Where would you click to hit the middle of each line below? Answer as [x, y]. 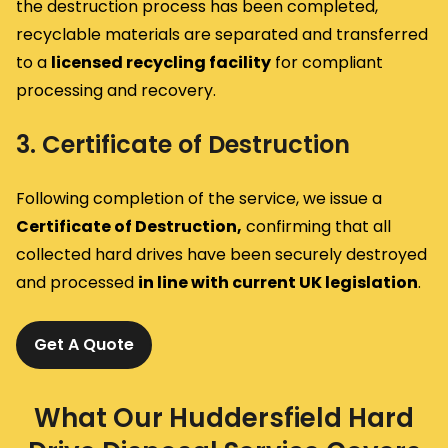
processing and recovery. [116, 90]
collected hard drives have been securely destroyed [221, 254]
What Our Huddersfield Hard [224, 417]
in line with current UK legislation [278, 282]
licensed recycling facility [161, 62]
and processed [77, 282]
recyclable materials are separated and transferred [222, 34]
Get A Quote [84, 344]
